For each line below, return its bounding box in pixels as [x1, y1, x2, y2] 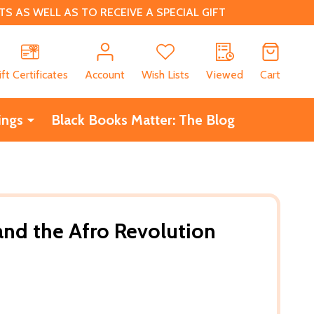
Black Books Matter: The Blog [50, 111, 235, 128]
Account [85, 67, 125, 81]
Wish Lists [142, 67, 189, 81]
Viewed [206, 67, 243, 81]
